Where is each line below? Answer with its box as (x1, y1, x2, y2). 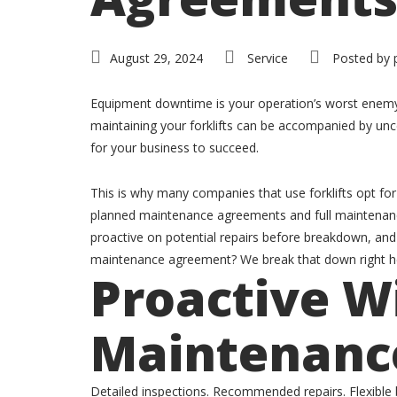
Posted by (332, 50, 390, 66)
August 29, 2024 (110, 50, 203, 66)
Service (247, 50, 288, 66)
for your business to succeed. (90, 139, 259, 156)
